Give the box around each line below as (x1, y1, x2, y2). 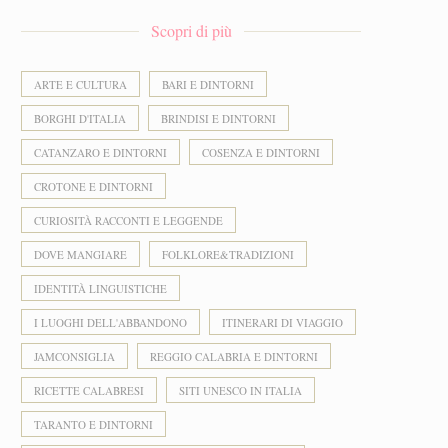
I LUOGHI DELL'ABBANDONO (34, 315, 187, 330)
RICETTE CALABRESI (34, 383, 144, 398)
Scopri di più (150, 20, 232, 41)
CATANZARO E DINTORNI (34, 145, 167, 160)
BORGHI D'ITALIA (34, 111, 126, 126)
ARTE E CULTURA (34, 77, 127, 92)
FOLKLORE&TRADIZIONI (162, 247, 294, 262)
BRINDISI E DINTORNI (161, 111, 276, 126)
